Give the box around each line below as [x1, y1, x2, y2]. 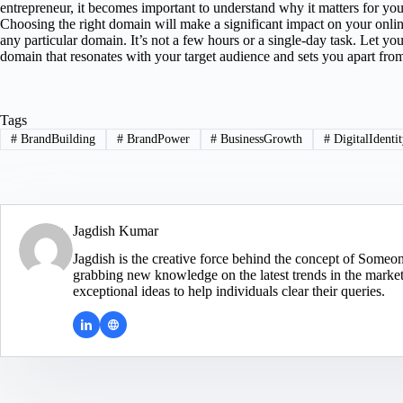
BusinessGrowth [217, 131, 303, 146]
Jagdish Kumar [73, 223, 158, 239]
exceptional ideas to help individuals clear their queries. [73, 282, 385, 299]
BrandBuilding [16, 131, 95, 146]
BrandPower [122, 131, 190, 146]
